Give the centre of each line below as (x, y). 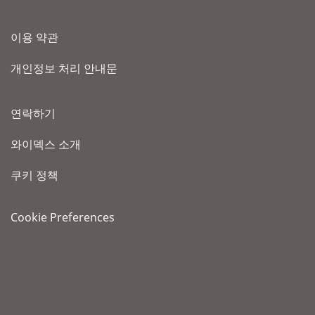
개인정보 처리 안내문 (64, 69)
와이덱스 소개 (46, 144)
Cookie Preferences (63, 218)
